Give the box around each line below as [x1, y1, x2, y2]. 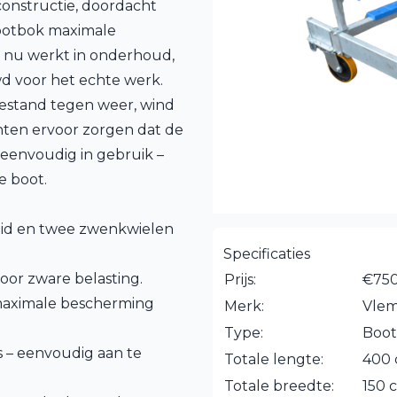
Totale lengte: [224, 351, 323, 368]
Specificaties [223, 245, 310, 262]
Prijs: [224, 271, 256, 288]
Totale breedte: [224, 378, 334, 394]
